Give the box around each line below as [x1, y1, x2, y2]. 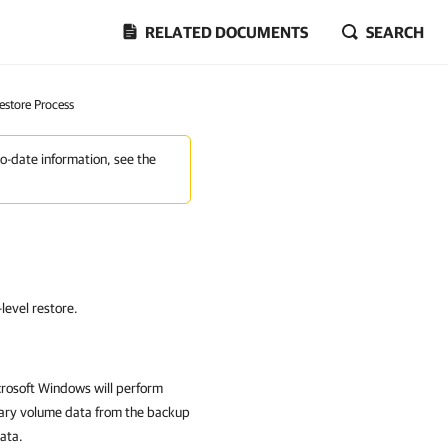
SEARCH [366, 23, 424, 41]
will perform [91, 380, 163, 396]
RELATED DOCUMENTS [145, 23, 308, 41]
